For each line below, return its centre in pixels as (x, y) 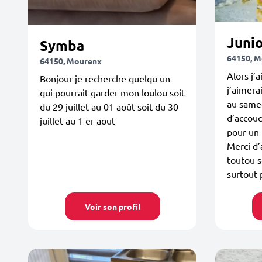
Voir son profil (112, 206)
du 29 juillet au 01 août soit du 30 (109, 106)
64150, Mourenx (71, 61)
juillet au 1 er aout (77, 120)
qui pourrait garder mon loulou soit (112, 92)
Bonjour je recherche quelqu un (105, 78)
